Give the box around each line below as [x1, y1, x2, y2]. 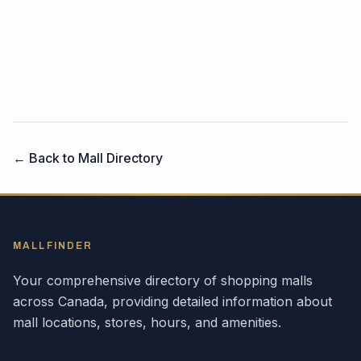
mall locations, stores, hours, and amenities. [13, 314, 281, 330]
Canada [58, 293, 104, 309]
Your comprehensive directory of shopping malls [13, 272, 313, 288]
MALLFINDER [13, 240, 93, 251]
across [13, 293, 58, 309]
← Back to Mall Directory [13, 150, 163, 166]
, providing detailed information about [104, 293, 332, 309]
